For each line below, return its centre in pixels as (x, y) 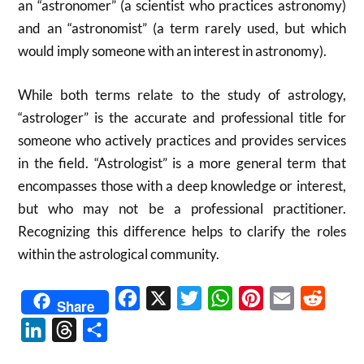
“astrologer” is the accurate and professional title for (182, 117)
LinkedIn (70, 329)
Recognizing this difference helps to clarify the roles (182, 231)
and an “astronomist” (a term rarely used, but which (182, 28)
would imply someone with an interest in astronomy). (173, 51)
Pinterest (290, 298)
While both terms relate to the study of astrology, (182, 94)
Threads (100, 329)
